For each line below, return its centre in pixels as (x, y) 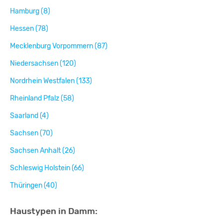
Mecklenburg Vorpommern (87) (59, 46)
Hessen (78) (29, 29)
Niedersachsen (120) (43, 64)
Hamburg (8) (30, 11)
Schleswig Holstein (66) (47, 168)
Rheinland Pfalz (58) (42, 99)
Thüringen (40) (34, 186)
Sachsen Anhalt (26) (43, 151)
